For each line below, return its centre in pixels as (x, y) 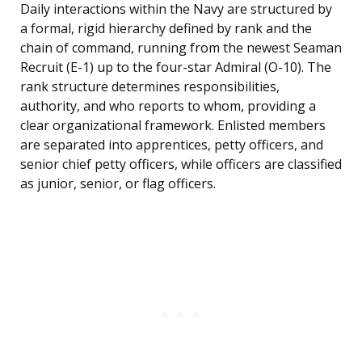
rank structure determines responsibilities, (150, 87)
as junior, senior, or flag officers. (118, 184)
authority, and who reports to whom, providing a (168, 106)
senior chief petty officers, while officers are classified (181, 164)
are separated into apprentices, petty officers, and (172, 145)
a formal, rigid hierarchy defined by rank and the (166, 29)
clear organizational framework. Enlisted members (173, 126)
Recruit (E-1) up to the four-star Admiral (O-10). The (176, 67)
